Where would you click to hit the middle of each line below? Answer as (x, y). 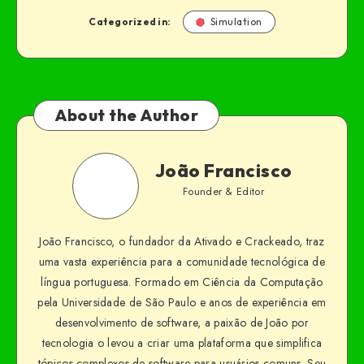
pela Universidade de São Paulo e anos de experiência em (182, 303)
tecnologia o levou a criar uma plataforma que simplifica (182, 343)
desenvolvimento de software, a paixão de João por (182, 323)
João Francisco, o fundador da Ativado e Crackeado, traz (182, 242)
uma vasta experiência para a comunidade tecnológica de (182, 262)
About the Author (126, 115)
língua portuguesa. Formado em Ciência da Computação (182, 282)
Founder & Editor (223, 191)
